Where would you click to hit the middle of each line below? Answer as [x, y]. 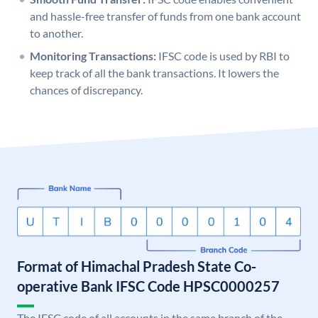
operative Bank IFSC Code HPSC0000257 [148, 286]
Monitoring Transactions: [93, 56]
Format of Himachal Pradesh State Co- [137, 267]
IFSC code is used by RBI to [224, 56]
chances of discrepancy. [86, 90]
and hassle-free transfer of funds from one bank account [165, 16]
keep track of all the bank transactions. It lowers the [154, 73]
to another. [56, 33]
